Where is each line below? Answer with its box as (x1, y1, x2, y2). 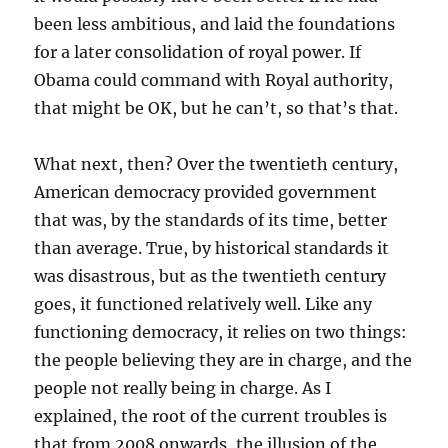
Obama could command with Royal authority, (34, 70, 394, 90)
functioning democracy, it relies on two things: (34, 322, 408, 342)
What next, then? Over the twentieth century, (34, 154, 399, 174)
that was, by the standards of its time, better (34, 210, 388, 230)
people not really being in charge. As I (34, 378, 332, 398)
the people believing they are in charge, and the (34, 350, 413, 370)
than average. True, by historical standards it (34, 238, 390, 258)
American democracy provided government (34, 182, 378, 202)
